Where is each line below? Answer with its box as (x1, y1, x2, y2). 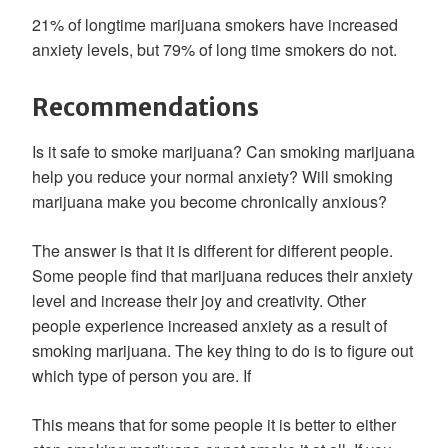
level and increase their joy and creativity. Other (32, 289, 366, 312)
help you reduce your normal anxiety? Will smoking (32, 165, 393, 188)
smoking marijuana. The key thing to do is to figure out (32, 339, 413, 362)
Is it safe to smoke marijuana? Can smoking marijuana (32, 140, 415, 163)
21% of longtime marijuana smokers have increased (32, 13, 398, 36)
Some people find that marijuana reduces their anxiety (32, 264, 413, 287)
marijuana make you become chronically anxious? (32, 190, 387, 213)
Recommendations (32, 92, 259, 123)
